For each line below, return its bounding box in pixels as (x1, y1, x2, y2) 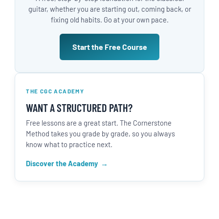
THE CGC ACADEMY (26, 87, 85, 94)
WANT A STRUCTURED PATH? (26, 101, 133, 114)
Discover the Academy (26, 158, 98, 168)
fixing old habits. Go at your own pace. (50, 15, 169, 24)
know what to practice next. (26, 140, 113, 149)
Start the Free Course (72, 42, 147, 51)
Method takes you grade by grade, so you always (26, 129, 175, 138)
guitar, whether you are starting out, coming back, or (28, 4, 191, 13)
